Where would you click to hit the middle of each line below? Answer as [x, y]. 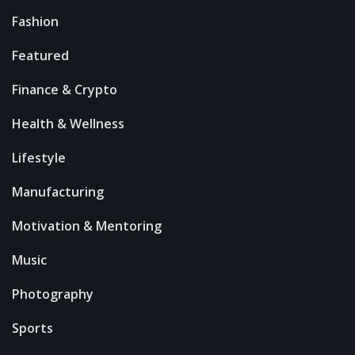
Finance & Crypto [65, 89]
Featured [40, 55]
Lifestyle [39, 157]
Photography [53, 294]
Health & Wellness [68, 123]
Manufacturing [58, 191]
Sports [32, 328]
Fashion [35, 21]
